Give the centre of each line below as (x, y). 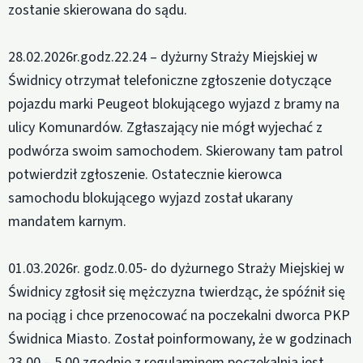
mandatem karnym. (67, 222)
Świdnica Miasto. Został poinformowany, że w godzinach (180, 340)
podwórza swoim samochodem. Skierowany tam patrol (175, 152)
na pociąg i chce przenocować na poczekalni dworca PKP (179, 316)
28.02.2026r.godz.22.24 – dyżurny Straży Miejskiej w (163, 58)
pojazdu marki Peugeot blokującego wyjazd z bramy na (174, 105)
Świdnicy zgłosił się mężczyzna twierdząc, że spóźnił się (177, 293)
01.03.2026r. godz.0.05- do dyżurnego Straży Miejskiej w (176, 269)
